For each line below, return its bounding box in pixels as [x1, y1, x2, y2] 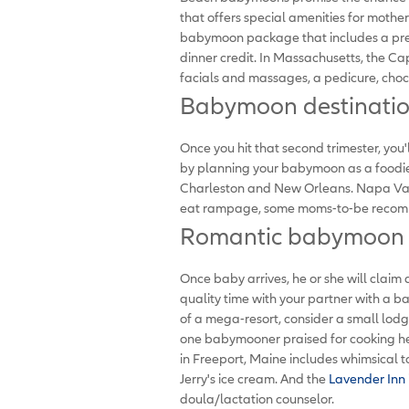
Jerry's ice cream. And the [180, 370, 329, 386]
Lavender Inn [329, 370, 405, 386]
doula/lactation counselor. [180, 390, 334, 406]
